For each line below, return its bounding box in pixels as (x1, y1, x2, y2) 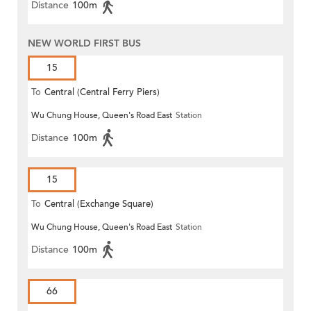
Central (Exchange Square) (44, 198, 153, 211)
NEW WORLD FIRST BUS (28, 37, 141, 51)
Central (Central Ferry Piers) (44, 86, 160, 99)
